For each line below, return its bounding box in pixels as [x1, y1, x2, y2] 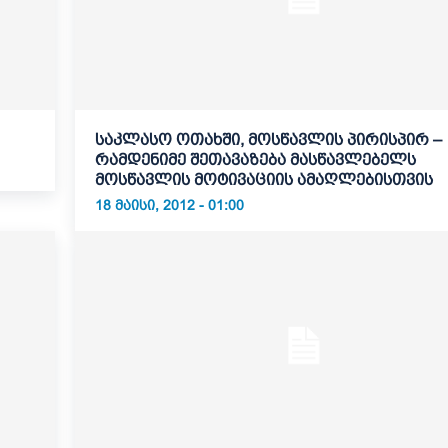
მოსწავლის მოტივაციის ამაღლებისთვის [94, 171, 433, 189]
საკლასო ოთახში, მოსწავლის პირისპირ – [94, 131, 442, 149]
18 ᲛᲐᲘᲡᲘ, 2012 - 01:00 [94, 197, 244, 214]
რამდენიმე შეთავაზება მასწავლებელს [94, 151, 416, 169]
